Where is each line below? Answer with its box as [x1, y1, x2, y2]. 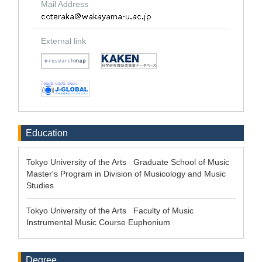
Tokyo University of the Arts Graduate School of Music [26, 157, 234, 167]
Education [26, 128, 68, 138]
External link [41, 36, 86, 46]
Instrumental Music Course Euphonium [26, 218, 175, 227]
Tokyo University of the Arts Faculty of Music [26, 206, 198, 215]
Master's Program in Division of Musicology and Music [26, 169, 226, 178]
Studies [26, 181, 58, 190]
